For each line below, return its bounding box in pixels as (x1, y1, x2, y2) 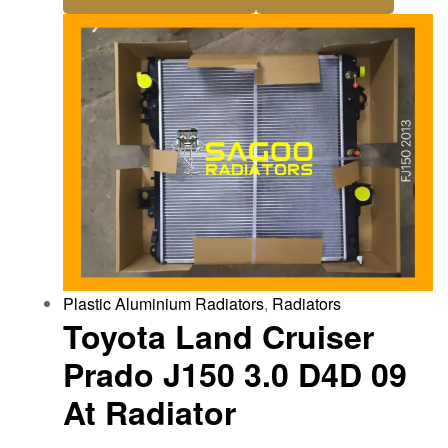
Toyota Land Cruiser (63, 313, 374, 360)
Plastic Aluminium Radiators (63, 292, 264, 316)
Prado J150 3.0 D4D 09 (63, 351, 407, 398)
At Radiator (63, 389, 236, 436)
